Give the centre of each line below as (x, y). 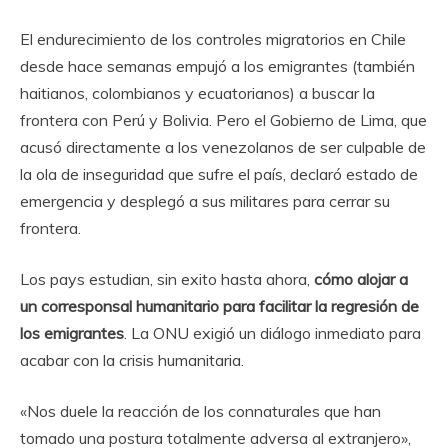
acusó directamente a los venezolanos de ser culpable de (223, 146)
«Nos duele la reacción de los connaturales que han (200, 410)
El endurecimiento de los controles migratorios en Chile (213, 38)
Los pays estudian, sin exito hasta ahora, (167, 278)
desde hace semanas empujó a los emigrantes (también (217, 65)
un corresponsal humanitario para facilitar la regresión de (219, 305)
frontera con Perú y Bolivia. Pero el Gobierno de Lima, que (223, 119)
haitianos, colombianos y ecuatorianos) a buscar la (197, 92)
